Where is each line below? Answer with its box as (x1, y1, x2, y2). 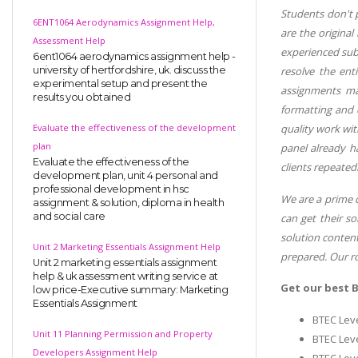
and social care (33, 209, 105, 222)
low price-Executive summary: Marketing (33, 283, 228, 296)
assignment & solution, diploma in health (33, 196, 224, 209)
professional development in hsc (33, 182, 189, 195)
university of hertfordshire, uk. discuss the (33, 63, 225, 76)
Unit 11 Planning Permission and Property (33, 327, 213, 340)
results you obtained (33, 90, 130, 103)
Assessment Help (33, 34, 105, 46)
